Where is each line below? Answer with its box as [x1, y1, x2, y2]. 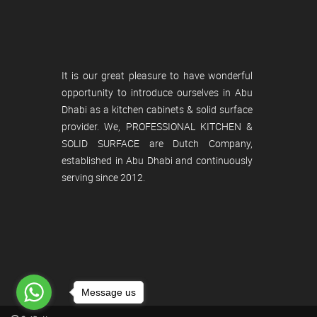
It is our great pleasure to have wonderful [62, 68, 253, 82]
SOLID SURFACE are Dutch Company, [62, 136, 253, 150]
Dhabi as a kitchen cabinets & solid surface [62, 102, 253, 116]
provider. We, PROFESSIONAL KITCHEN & [62, 119, 253, 133]
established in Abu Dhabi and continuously [62, 153, 253, 167]
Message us [81, 286, 136, 298]
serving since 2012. [62, 170, 145, 184]
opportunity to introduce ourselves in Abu [62, 85, 253, 99]
